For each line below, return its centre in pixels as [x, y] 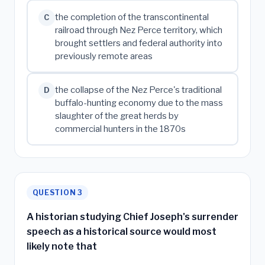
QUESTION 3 [57, 192]
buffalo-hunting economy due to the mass [139, 103]
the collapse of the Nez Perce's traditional [138, 90]
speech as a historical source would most [122, 231]
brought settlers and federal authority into [138, 43]
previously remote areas [104, 56]
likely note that [62, 246]
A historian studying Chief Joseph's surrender [132, 216]
